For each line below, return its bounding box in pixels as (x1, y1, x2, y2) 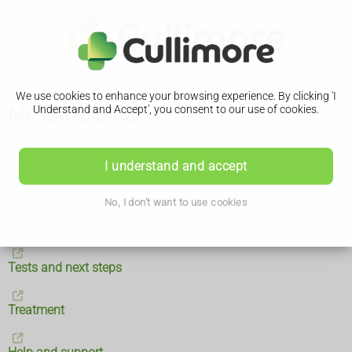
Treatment (8, 302, 64, 317)
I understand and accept (104, 159, 247, 174)
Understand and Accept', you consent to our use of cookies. (33, 103, 319, 116)
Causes (8, 217, 49, 233)
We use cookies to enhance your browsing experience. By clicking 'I (16, 90, 336, 103)
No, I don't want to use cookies (104, 196, 247, 208)
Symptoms (8, 174, 68, 190)
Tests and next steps (8, 259, 122, 275)
